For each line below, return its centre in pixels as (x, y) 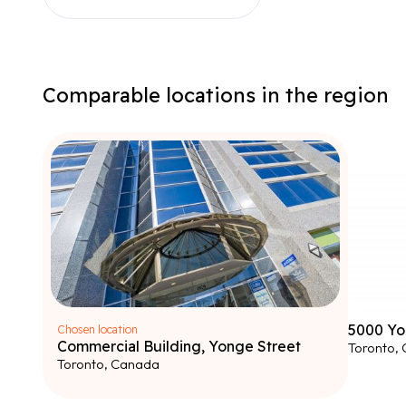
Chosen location (97, 329)
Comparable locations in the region (216, 95)
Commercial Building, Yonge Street (179, 346)
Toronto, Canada (108, 364)
